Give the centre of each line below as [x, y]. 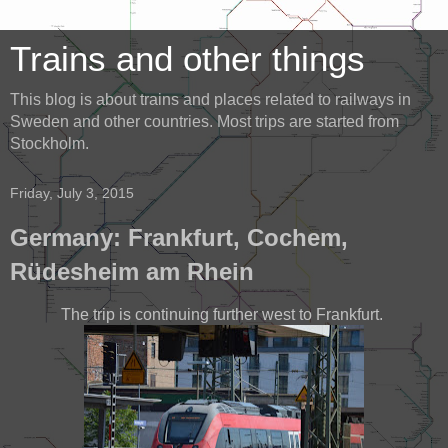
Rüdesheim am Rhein [132, 271]
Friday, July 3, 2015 [72, 193]
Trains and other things [187, 59]
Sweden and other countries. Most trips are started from [204, 121]
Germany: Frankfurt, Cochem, [179, 237]
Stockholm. [49, 143]
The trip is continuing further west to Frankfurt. [224, 314]
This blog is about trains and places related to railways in [210, 99]
